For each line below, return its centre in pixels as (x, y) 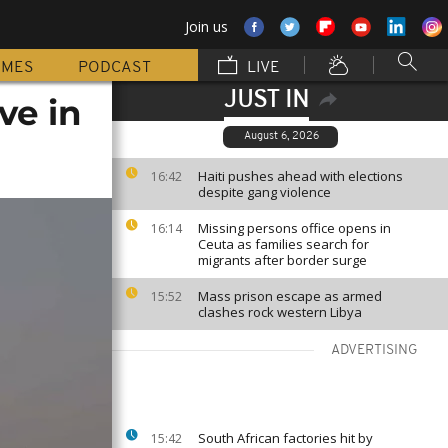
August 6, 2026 (281, 136)
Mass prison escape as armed (290, 296)
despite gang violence (264, 192)
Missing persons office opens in (294, 228)
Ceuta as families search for (283, 244)
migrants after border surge (282, 260)
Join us (206, 26)
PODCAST (114, 68)
